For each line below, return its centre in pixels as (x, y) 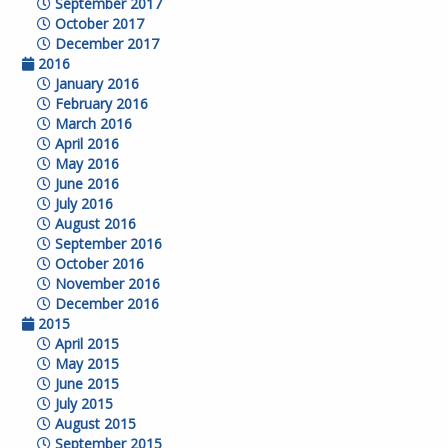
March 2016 (92, 123)
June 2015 (85, 383)
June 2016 (85, 183)
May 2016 (85, 163)
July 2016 (82, 203)
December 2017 (105, 43)
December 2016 (105, 303)
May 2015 (85, 363)
